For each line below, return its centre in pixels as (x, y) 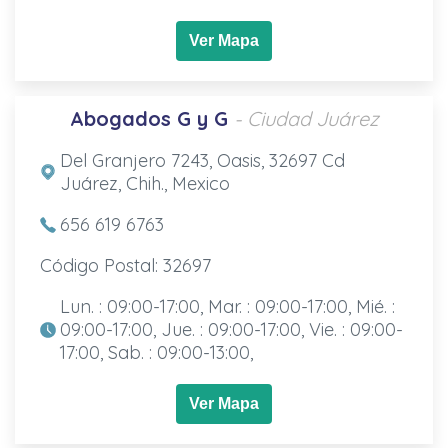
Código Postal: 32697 (125, 265)
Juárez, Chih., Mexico (144, 183)
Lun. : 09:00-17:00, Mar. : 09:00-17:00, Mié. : (227, 306)
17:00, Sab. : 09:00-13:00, (156, 352)
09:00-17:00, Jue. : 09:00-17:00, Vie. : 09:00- (231, 329)
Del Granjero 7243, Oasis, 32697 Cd (202, 160)
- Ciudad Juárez (306, 118)
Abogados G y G (148, 118)
